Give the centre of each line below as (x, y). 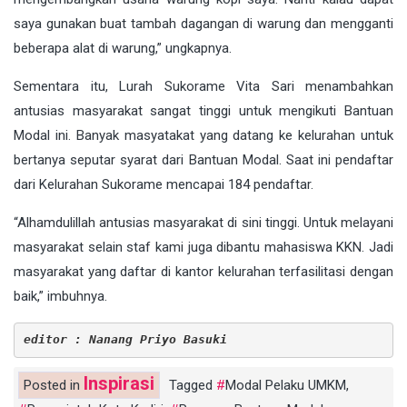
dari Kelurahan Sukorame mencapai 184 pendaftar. (164, 184)
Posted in (54, 385)
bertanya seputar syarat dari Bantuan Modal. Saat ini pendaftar (203, 159)
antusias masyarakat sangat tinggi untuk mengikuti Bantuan (203, 110)
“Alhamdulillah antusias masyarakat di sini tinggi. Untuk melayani (203, 222)
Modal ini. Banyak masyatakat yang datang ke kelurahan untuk (203, 135)
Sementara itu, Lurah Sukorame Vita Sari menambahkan (203, 86)
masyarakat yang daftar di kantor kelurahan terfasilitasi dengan (203, 271)
